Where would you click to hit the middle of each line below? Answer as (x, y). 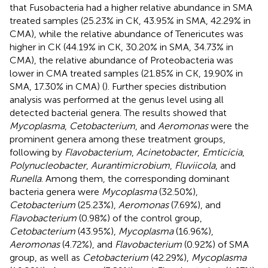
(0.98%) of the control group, (139, 218)
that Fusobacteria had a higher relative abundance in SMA (131, 7)
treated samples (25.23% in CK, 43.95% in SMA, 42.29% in (130, 20)
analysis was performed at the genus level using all (117, 99)
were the (229, 126)
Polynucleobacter (48, 165)
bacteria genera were (56, 191)
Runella (25, 178)
